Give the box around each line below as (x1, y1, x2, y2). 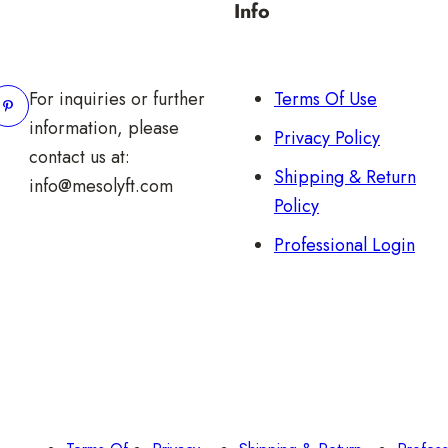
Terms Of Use (273, 85, 377, 112)
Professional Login (273, 231, 415, 258)
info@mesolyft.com (29, 172, 174, 199)
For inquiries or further (29, 85, 206, 112)
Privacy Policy (273, 124, 380, 151)
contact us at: (29, 143, 131, 170)
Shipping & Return (273, 163, 416, 190)
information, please (29, 114, 180, 141)
